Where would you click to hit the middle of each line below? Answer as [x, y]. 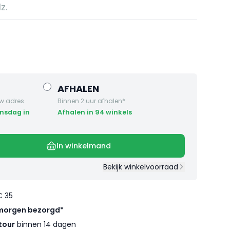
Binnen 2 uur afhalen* [91, 101]
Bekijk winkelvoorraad [140, 167]
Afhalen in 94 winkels [95, 112]
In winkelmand [84, 146]
